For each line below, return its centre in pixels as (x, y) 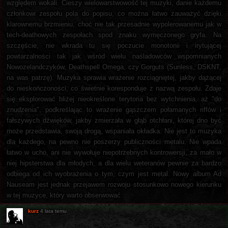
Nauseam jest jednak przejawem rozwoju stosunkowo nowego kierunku (114, 184)
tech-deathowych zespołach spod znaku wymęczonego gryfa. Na (114, 35)
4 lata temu (53, 211)
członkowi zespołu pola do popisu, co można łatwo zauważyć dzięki (114, 13)
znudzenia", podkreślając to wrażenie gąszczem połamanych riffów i (114, 109)
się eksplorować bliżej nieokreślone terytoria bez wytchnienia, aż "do (114, 99)
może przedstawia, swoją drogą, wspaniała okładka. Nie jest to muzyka (114, 131)
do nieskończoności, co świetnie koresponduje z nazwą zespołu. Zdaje (114, 88)
